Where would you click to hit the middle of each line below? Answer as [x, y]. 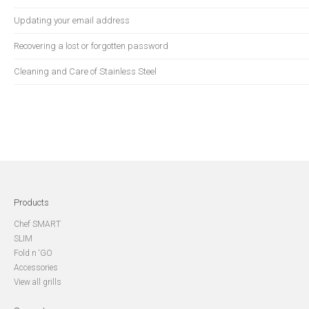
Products [31, 202]
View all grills [38, 282]
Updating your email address [75, 20]
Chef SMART [37, 224]
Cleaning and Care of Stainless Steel [88, 71]
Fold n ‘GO [33, 253]
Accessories [36, 268]
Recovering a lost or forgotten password [94, 46]
